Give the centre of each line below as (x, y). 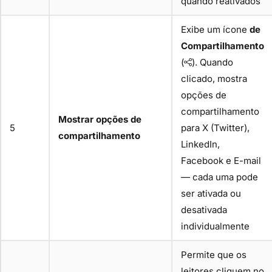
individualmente (215, 226)
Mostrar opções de (100, 119)
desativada (204, 209)
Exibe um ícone (215, 29)
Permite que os (214, 254)
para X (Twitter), (215, 127)
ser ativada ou (211, 193)
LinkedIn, (200, 144)
